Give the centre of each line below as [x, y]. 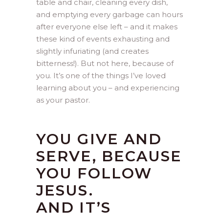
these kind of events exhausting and [103, 39]
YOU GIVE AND [99, 139]
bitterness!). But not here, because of [105, 63]
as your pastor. [63, 100]
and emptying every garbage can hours [109, 14]
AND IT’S [74, 208]
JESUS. [65, 190]
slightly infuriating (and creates [92, 51]
